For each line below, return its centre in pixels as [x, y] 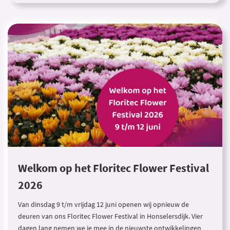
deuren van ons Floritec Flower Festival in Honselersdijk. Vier [110, 216]
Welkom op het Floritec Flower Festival [113, 168]
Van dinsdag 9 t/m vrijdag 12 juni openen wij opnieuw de [103, 204]
